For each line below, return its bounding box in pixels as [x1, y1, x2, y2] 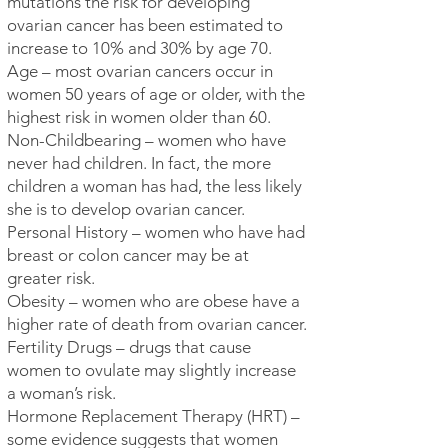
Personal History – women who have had [7, 222, 305, 242]
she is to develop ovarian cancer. [7, 199, 245, 219]
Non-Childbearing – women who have [7, 130, 286, 150]
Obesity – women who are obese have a [7, 291, 300, 311]
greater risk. [7, 268, 95, 288]
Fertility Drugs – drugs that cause [7, 337, 251, 357]
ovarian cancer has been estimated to [7, 15, 283, 35]
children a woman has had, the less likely [7, 176, 302, 196]
